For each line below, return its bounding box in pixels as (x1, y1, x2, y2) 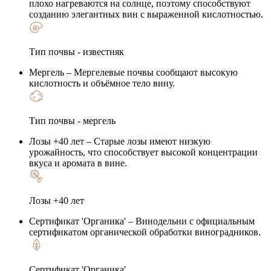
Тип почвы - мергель (29, 115, 116, 126)
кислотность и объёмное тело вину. (29, 77, 175, 88)
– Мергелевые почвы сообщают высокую (64, 67, 238, 77)
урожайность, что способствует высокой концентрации (29, 146, 258, 157)
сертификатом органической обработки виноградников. (29, 226, 261, 237)
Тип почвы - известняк (29, 46, 124, 57)
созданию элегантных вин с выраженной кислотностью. (29, 8, 263, 19)
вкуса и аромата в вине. (29, 157, 127, 168)
